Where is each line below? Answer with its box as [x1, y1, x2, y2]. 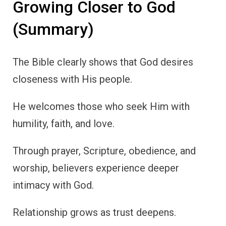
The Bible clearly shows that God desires [13, 55, 193, 68]
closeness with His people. [13, 73, 132, 85]
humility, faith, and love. [13, 117, 115, 130]
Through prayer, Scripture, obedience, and [13, 144, 196, 157]
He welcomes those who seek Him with [13, 100, 190, 112]
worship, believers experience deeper [13, 161, 179, 174]
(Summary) [13, 20, 94, 39]
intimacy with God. [13, 179, 94, 191]
